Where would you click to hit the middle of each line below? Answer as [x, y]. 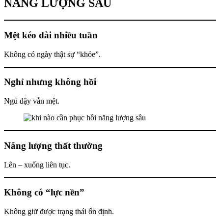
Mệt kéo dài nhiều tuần [51, 35]
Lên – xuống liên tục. [37, 165]
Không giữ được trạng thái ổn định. [59, 211]
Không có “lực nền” [44, 192]
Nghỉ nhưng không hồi [50, 82]
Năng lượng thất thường [53, 145]
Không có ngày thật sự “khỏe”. [52, 54]
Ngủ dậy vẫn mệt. [32, 101]
